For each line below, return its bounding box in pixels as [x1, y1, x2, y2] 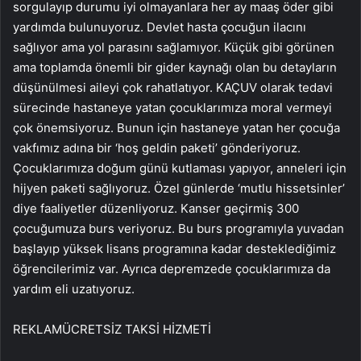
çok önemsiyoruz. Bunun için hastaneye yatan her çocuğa [13, 120, 340, 136]
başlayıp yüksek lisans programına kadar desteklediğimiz [13, 241, 336, 257]
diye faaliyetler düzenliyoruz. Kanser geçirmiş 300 [13, 201, 299, 217]
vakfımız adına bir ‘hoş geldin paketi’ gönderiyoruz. [13, 140, 301, 156]
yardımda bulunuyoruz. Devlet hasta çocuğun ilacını [13, 19, 306, 35]
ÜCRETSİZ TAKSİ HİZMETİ [62, 322, 211, 338]
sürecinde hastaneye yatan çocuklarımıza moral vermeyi [13, 100, 332, 116]
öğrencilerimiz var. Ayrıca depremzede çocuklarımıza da [13, 261, 330, 277]
